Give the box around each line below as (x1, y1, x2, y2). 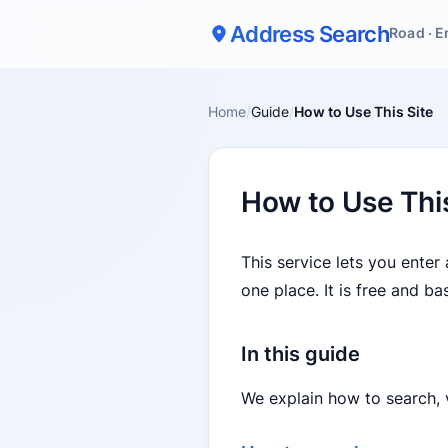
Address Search (230, 20, 390, 47)
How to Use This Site (294, 103, 433, 120)
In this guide (241, 342, 360, 366)
